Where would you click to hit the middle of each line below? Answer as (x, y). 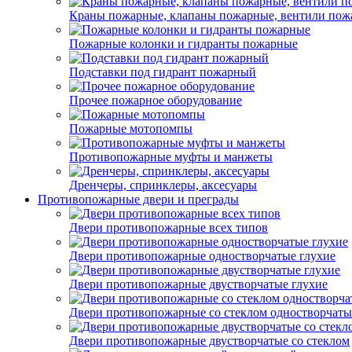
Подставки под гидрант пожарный (163, 72)
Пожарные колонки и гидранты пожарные (183, 44)
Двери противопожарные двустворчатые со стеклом (209, 341)
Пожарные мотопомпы (131, 128)
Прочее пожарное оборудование (156, 100)
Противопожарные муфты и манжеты (171, 157)
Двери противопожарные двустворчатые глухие (198, 284)
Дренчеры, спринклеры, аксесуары (163, 185)
